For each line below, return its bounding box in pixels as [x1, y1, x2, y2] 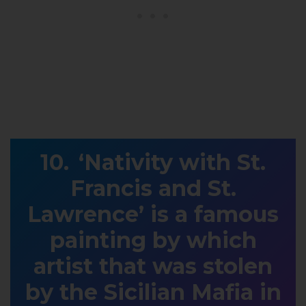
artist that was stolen [33, 252, 273, 279]
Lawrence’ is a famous [27, 200, 279, 227]
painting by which [49, 226, 257, 253]
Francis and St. [70, 174, 236, 201]
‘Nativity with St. [79, 148, 266, 176]
